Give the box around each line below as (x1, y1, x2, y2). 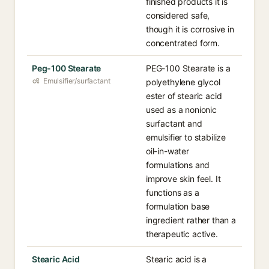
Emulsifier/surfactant (43, 76, 110, 85)
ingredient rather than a (146, 215, 236, 225)
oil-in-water (146, 146, 189, 156)
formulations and (146, 160, 210, 170)
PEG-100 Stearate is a (146, 63, 231, 73)
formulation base (146, 201, 210, 211)
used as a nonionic (146, 104, 217, 115)
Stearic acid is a (146, 254, 207, 264)
